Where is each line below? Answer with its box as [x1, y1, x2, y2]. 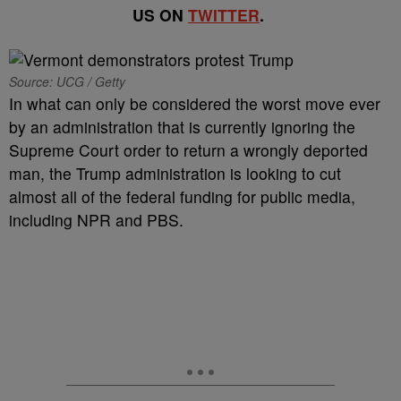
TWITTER [188, 4, 260, 26]
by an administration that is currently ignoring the [9, 115, 355, 138]
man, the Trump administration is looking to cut [9, 162, 341, 184]
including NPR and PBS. [9, 209, 188, 231]
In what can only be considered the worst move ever [9, 92, 380, 115]
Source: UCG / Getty [9, 73, 125, 90]
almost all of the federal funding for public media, [9, 185, 355, 208]
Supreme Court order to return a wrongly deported [9, 139, 368, 161]
